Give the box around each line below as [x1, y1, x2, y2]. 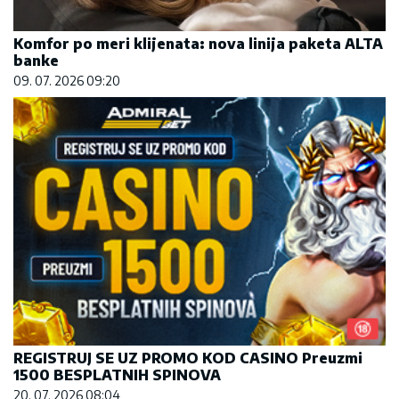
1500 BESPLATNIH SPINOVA [13, 365, 221, 384]
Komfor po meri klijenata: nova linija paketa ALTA [13, 35, 383, 53]
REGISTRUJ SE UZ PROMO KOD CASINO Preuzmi [13, 348, 362, 367]
